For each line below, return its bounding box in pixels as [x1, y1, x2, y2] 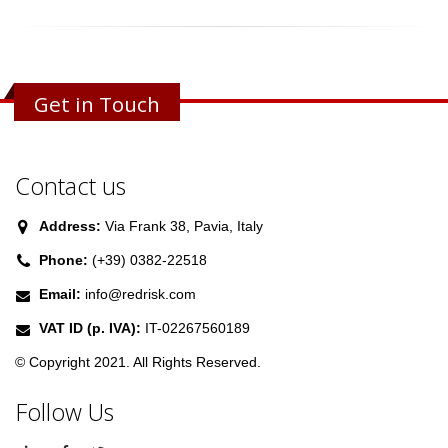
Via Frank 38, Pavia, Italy [101, 218, 263, 235]
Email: [39, 286, 81, 303]
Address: [39, 218, 101, 235]
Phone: [39, 252, 88, 269]
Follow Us [15, 396, 114, 429]
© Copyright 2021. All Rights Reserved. [15, 354, 261, 371]
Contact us [15, 170, 126, 203]
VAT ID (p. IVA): [39, 320, 141, 337]
